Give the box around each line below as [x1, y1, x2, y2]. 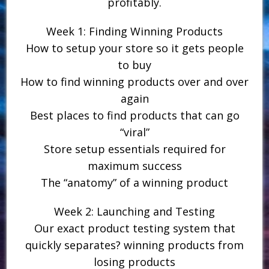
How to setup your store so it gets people [25, 40, 244, 55]
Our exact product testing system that [34, 220, 235, 235]
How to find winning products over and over [20, 74, 249, 89]
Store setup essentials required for [43, 141, 226, 156]
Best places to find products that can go [29, 107, 240, 122]
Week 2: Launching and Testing [54, 204, 215, 219]
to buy [118, 57, 151, 72]
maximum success [87, 158, 182, 173]
